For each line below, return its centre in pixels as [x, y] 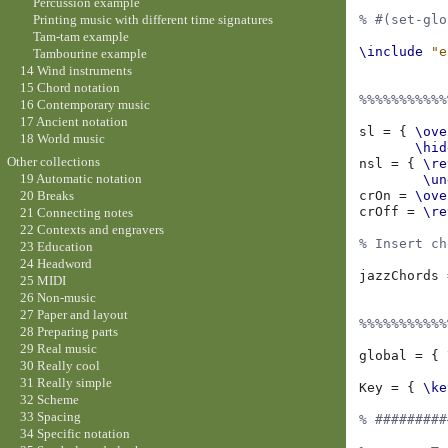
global [383, 356]
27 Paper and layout [73, 315]
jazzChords [399, 276]
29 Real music [58, 349]
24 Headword [55, 264]
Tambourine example [90, 53]
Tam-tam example [81, 36]
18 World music [62, 138]
